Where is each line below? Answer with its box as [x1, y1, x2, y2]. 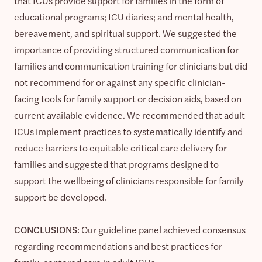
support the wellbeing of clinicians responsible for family [14, 173, 244, 187]
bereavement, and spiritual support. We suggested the [14, 26, 237, 40]
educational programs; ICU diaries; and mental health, [14, 9, 234, 23]
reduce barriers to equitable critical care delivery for [14, 140, 227, 154]
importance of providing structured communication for [14, 42, 239, 56]
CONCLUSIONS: [14, 222, 80, 236]
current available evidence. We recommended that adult [14, 108, 245, 122]
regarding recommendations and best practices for [14, 239, 222, 253]
